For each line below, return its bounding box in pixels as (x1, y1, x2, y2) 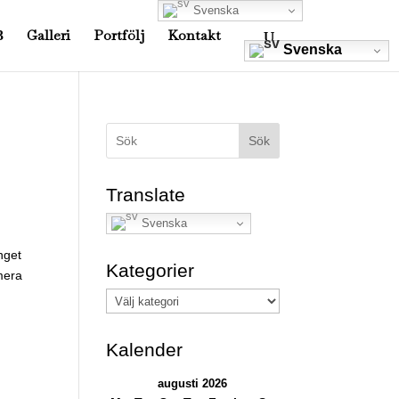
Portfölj (93, 26, 144, 45)
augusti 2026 (158, 377, 228, 390)
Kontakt (167, 26, 221, 45)
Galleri (26, 26, 70, 45)
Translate (106, 184, 186, 205)
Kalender (106, 339, 183, 360)
